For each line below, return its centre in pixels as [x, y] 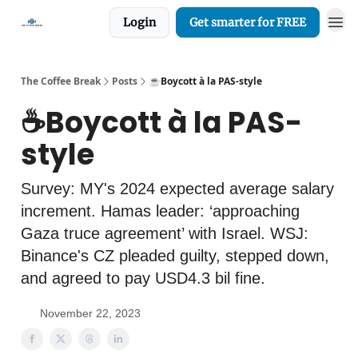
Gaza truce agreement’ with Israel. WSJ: [165, 233]
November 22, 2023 [90, 313]
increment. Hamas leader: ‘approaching [160, 211]
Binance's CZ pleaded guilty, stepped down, [175, 256]
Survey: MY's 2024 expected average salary [177, 189]
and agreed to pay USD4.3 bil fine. [143, 278]
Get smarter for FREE [248, 22]
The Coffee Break [61, 81]
